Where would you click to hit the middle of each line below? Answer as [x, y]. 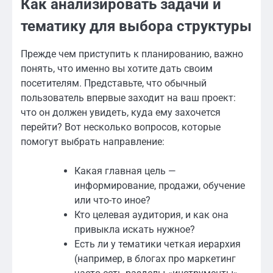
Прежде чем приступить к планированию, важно [132, 54]
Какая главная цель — [125, 171]
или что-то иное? [112, 200]
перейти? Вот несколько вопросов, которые [121, 127]
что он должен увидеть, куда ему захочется [121, 112]
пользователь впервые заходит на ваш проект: [128, 97]
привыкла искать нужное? [135, 229]
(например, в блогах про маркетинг [155, 258]
